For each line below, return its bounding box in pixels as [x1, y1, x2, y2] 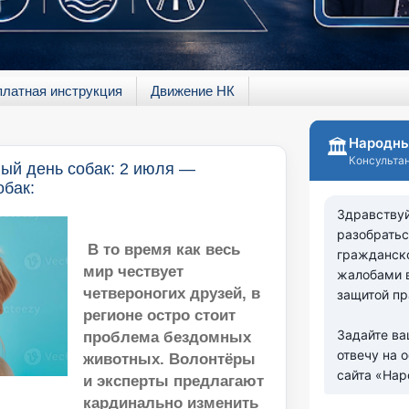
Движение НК [150, 83, 235, 100]
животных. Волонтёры [83, 350, 257, 368]
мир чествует [83, 262, 184, 280]
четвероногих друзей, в [83, 284, 261, 302]
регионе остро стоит [83, 306, 236, 324]
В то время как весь [83, 240, 241, 258]
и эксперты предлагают [83, 372, 265, 390]
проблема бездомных [83, 328, 252, 346]
